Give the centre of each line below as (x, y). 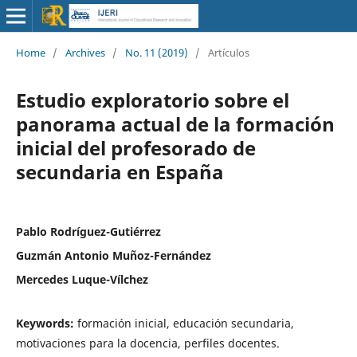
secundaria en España (120, 171)
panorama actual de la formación (175, 124)
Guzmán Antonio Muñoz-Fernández (113, 255)
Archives (85, 52)
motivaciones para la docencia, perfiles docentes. (147, 343)
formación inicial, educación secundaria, (185, 323)
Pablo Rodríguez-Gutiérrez (88, 231)
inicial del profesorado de (135, 147)
